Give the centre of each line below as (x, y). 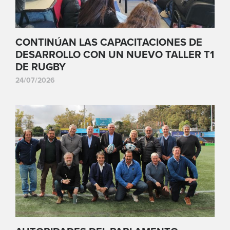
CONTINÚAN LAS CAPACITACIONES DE (109, 42)
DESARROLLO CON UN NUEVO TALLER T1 (115, 55)
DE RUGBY (41, 67)
